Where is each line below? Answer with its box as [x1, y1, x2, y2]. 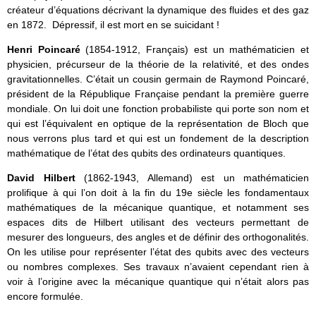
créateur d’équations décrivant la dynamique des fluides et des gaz [7, 4, 309, 16]
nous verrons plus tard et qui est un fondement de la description [7, 133, 309, 145]
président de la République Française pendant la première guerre [7, 88, 309, 100]
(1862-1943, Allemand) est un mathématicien [84, 172, 309, 184]
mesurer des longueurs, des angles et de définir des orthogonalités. [7, 231, 309, 243]
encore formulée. [7, 291, 83, 303]
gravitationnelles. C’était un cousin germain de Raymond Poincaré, [7, 73, 309, 85]
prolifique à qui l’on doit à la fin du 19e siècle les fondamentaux [7, 187, 309, 199]
